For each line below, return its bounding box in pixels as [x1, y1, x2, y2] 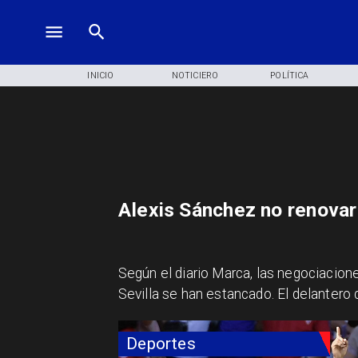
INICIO [87, 70, 114, 81]
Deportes [126, 334, 196, 353]
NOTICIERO [172, 70, 218, 81]
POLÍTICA [270, 70, 309, 81]
